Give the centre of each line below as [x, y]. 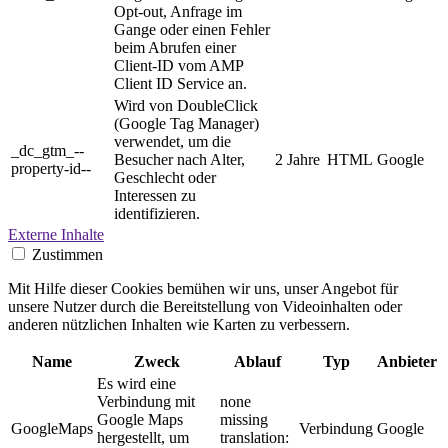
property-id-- [51, 169]
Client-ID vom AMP [178, 66]
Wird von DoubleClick [186, 106]
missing [244, 420]
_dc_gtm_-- [47, 151]
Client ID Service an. [180, 84]
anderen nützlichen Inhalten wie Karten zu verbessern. [179, 325]
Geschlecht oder [165, 178]
